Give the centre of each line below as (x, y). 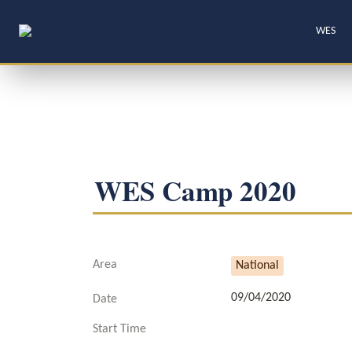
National (257, 266)
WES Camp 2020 (195, 191)
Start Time (119, 329)
